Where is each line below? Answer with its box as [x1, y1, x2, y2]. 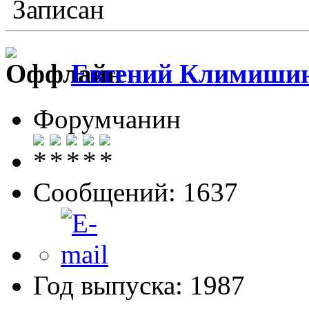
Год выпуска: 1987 [33, 270, 245, 300]
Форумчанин [33, 103, 181, 134]
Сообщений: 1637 [33, 177, 238, 207]
